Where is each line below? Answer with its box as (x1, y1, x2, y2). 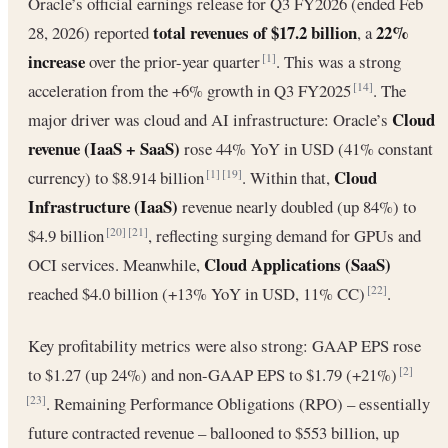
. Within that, (242, 165, 334, 189)
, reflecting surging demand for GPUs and (148, 223, 421, 247)
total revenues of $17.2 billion (153, 19, 357, 45)
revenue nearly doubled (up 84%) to (178, 194, 416, 218)
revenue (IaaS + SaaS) (28, 135, 180, 161)
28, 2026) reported (28, 20, 153, 44)
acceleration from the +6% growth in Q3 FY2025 (28, 78, 355, 102)
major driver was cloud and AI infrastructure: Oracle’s (28, 107, 392, 131)
